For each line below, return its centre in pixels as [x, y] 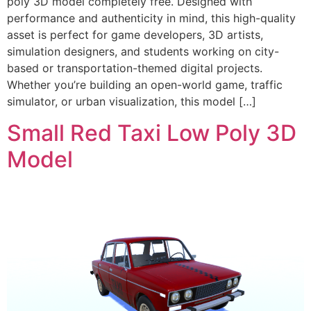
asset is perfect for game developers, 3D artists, [135, 35]
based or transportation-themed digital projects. [135, 68]
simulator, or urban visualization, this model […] [132, 102]
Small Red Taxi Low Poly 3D [152, 133]
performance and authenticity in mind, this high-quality [151, 18]
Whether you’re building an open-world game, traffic [145, 85]
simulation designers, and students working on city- [143, 52]
